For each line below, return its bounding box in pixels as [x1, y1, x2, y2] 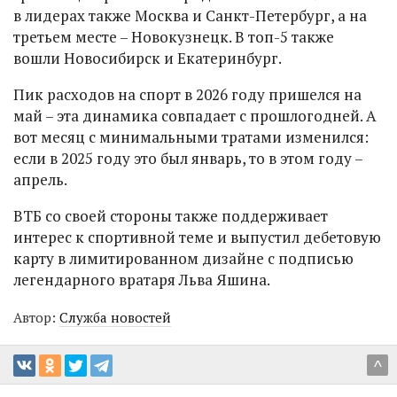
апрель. [13, 168, 67, 190]
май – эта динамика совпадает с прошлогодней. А [13, 105, 377, 126]
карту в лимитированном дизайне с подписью [13, 247, 354, 269]
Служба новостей [59, 307, 171, 326]
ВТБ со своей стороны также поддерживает [13, 205, 328, 226]
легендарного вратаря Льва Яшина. [13, 269, 270, 290]
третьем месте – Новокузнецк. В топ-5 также [13, 26, 334, 47]
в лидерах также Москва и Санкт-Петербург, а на [13, 4, 367, 26]
